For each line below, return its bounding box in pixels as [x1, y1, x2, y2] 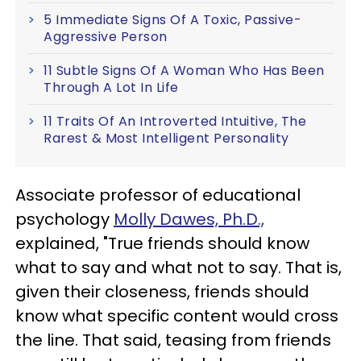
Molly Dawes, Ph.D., [114, 208, 264, 231]
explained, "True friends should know [15, 232, 309, 255]
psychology [15, 208, 114, 231]
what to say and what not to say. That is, [15, 256, 342, 280]
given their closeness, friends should [15, 280, 309, 304]
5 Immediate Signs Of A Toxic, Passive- [44, 10, 301, 30]
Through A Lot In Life [44, 78, 179, 98]
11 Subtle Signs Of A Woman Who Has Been [44, 61, 325, 81]
